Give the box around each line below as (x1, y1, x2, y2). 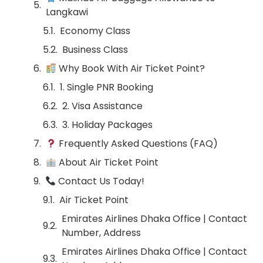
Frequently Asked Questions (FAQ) (56, 137, 218, 150)
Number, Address (62, 226, 141, 240)
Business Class (62, 43, 128, 56)
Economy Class (60, 24, 130, 38)
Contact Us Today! (56, 174, 145, 188)
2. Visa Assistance (62, 99, 143, 113)
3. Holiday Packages (62, 118, 153, 131)
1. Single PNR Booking (60, 80, 153, 94)
